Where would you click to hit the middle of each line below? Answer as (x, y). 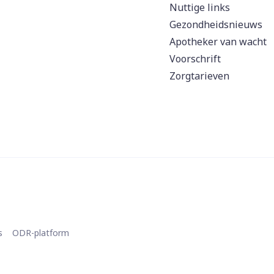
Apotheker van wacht (218, 42)
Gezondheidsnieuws (216, 24)
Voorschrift (195, 59)
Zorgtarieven (199, 76)
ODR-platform (41, 233)
